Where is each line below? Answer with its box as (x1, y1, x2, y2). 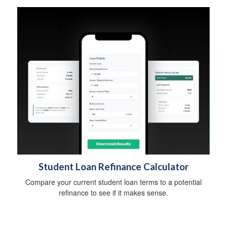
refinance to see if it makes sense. (59, 187, 168, 198)
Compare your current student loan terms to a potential (25, 177, 202, 187)
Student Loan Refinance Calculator (39, 161, 188, 173)
